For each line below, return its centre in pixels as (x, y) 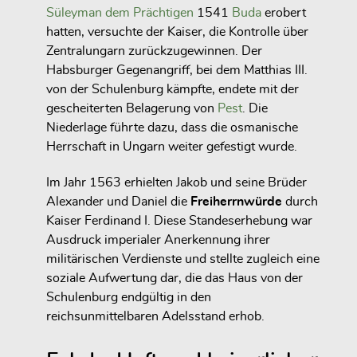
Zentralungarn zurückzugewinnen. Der (154, 51)
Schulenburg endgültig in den (129, 297)
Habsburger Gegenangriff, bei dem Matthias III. (177, 71)
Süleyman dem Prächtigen (120, 13)
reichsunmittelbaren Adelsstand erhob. (155, 316)
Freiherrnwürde (236, 202)
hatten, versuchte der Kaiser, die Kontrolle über (177, 32)
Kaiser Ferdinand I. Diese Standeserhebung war (179, 221)
